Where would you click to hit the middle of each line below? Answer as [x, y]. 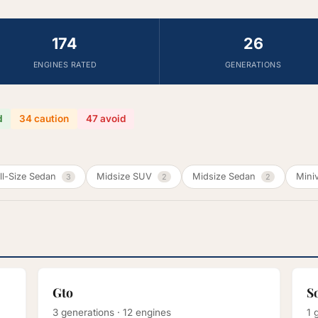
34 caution [44, 119]
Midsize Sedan [225, 177]
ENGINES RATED [65, 65]
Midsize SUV [126, 177]
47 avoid [106, 119]
